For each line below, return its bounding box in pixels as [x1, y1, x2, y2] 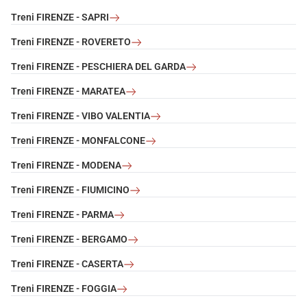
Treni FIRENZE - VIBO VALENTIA [11, 110, 150, 122]
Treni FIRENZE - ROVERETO [11, 36, 131, 48]
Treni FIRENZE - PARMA [11, 209, 114, 221]
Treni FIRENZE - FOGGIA [11, 283, 116, 295]
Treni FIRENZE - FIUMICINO [11, 184, 130, 196]
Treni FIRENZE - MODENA [11, 160, 121, 171]
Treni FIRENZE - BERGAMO [11, 234, 127, 245]
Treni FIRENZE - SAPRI [11, 12, 109, 23]
